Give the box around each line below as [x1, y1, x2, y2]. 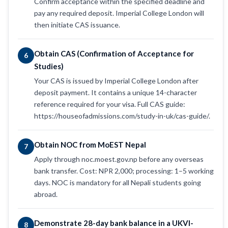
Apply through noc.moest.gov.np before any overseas [34, 154, 204, 163]
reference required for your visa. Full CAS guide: [34, 99, 185, 108]
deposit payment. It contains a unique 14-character [34, 88, 197, 97]
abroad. [34, 189, 58, 198]
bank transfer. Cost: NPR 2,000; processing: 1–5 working [34, 166, 214, 175]
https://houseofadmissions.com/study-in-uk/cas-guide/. [34, 111, 210, 120]
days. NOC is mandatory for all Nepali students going [34, 178, 201, 187]
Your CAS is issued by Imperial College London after [34, 76, 198, 85]
